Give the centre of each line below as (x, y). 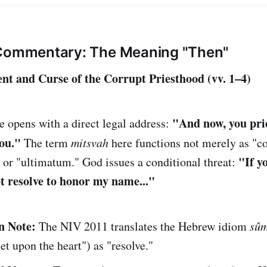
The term (46, 142)
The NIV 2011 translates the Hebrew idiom (143, 226)
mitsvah (90, 142)
